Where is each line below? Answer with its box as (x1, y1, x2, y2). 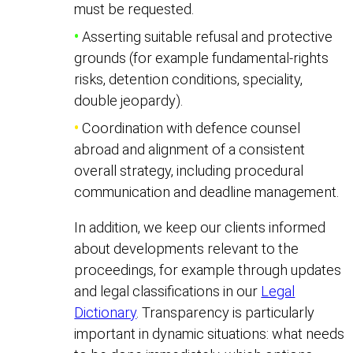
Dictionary (74, 304, 137, 321)
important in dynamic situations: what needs (74, 325, 345, 343)
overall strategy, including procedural (74, 162, 304, 180)
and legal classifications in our (74, 283, 262, 300)
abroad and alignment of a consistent (74, 141, 306, 158)
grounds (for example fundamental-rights (74, 50, 329, 67)
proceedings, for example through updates (74, 262, 342, 279)
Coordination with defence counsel (79, 120, 301, 137)
